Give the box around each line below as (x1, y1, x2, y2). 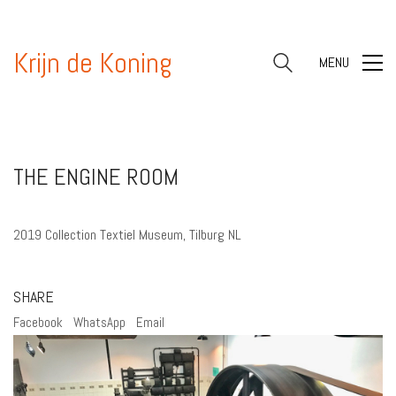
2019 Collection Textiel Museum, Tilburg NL (13, 225, 241, 244)
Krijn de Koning (13, 45, 172, 80)
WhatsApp (73, 314, 126, 331)
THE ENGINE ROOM (13, 163, 179, 192)
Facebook (13, 314, 63, 331)
